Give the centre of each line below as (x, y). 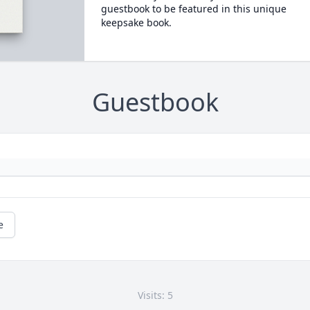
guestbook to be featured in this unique (193, 9)
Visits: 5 (155, 295)
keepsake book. (136, 22)
